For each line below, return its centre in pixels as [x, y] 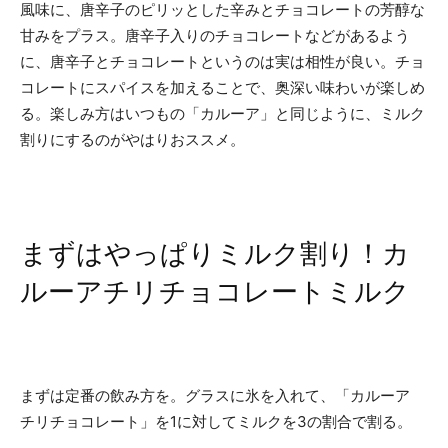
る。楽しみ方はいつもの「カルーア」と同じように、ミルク [222, 113]
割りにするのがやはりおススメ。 [132, 139]
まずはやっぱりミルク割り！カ [215, 253]
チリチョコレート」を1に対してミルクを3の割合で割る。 [216, 421]
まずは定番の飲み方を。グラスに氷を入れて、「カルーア [215, 395]
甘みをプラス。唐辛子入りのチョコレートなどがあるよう [215, 35]
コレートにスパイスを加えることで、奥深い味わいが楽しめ [222, 87]
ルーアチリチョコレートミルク [215, 291]
